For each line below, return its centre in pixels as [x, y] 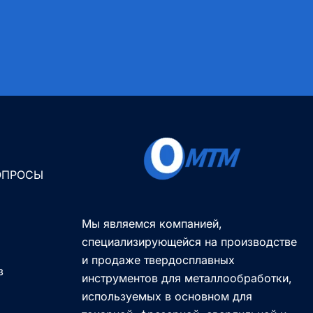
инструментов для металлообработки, [187, 278]
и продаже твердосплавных [158, 260]
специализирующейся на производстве [189, 242]
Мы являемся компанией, [152, 224]
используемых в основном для [167, 297]
